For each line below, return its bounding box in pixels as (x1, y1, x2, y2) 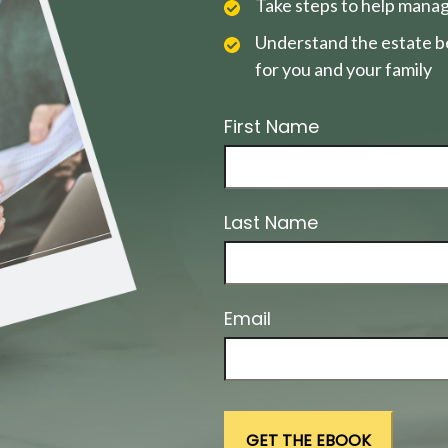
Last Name (224, 209, 318, 235)
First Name (224, 113, 319, 139)
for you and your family (255, 57, 432, 80)
